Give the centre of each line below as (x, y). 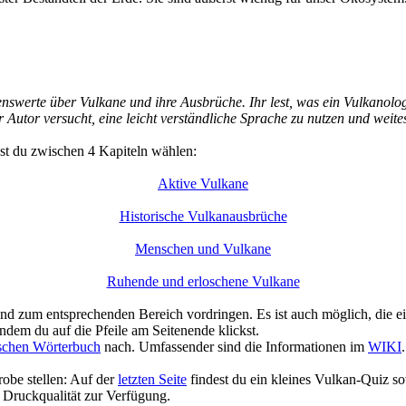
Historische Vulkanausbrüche (203, 216)
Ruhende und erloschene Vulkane (203, 281)
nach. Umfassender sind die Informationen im (234, 346)
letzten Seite (152, 379)
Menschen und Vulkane (203, 248)
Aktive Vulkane (203, 183)
